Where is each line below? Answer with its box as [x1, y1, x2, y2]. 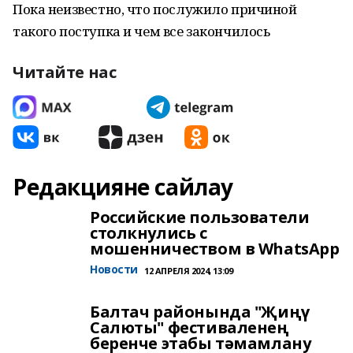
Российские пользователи [90, 206, 310, 228]
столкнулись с [90, 222, 207, 243]
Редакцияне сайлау [13, 172, 233, 202]
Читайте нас [13, 61, 117, 83]
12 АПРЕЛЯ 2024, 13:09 [144, 265, 233, 277]
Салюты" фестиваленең [90, 317, 289, 338]
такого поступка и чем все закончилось [13, 22, 270, 40]
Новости [90, 262, 139, 277]
